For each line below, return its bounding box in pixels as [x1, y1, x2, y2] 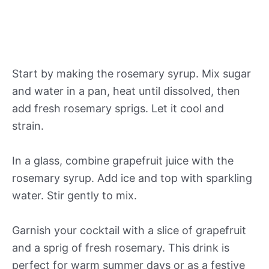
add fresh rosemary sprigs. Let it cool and [12, 101, 224, 115]
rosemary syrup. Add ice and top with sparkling [12, 171, 252, 184]
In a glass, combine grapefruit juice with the [12, 154, 234, 167]
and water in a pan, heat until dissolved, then [12, 84, 240, 97]
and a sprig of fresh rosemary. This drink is [12, 241, 229, 254]
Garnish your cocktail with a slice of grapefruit [12, 223, 246, 237]
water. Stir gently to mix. [12, 189, 137, 202]
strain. [12, 119, 44, 132]
